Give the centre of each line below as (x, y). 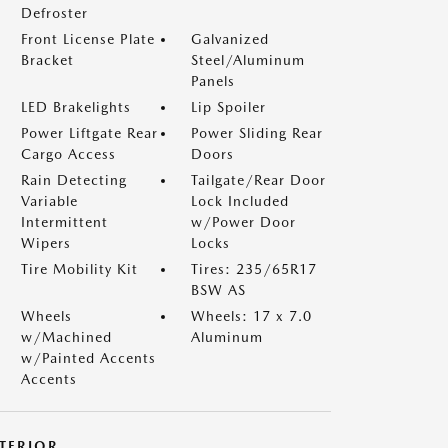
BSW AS (218, 290)
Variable (49, 201)
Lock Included (240, 201)
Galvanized (230, 39)
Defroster (54, 13)
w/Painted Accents (88, 358)
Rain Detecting (74, 180)
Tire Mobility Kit (79, 269)
